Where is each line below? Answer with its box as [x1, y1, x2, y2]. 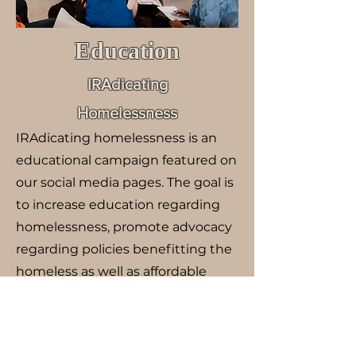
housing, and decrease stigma [16, 286, 207, 301]
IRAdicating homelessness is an [16, 130, 217, 145]
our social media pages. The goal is [16, 175, 234, 190]
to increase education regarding [16, 197, 220, 212]
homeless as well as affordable [16, 264, 207, 279]
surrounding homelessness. [16, 308, 195, 323]
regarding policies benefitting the [16, 242, 232, 257]
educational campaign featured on [16, 153, 237, 168]
